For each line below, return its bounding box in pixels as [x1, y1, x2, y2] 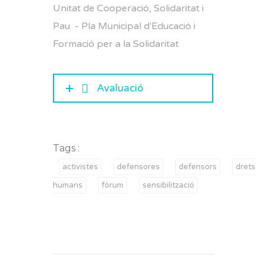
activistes [62, 161, 98, 172]
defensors [179, 161, 217, 172]
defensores [117, 161, 160, 172]
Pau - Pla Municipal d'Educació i [53, 20, 195, 32]
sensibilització [142, 180, 194, 190]
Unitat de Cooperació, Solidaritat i [53, 2, 204, 14]
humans [53, 180, 83, 190]
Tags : [53, 142, 80, 154]
